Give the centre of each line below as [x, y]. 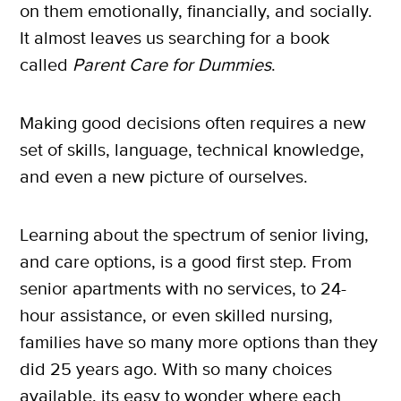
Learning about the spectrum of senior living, [194, 235]
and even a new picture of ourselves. [164, 176]
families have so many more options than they [199, 342]
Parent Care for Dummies [172, 64]
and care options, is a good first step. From [186, 261]
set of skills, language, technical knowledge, [192, 149]
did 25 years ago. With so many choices [176, 369]
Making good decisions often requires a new [193, 123]
